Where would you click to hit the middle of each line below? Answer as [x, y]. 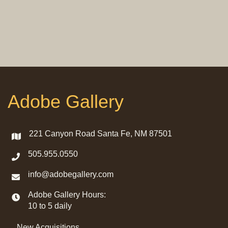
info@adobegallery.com [71, 174]
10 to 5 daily [50, 206]
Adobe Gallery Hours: [67, 195]
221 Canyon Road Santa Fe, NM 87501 [101, 134]
